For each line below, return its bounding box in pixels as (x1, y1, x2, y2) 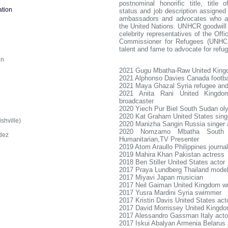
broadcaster (119, 97, 154, 105)
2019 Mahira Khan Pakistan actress (119, 151, 224, 158)
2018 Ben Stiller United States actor (119, 158, 225, 166)
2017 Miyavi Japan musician (119, 174, 203, 181)
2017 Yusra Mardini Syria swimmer (119, 189, 221, 196)
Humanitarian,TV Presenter (119, 135, 199, 143)
